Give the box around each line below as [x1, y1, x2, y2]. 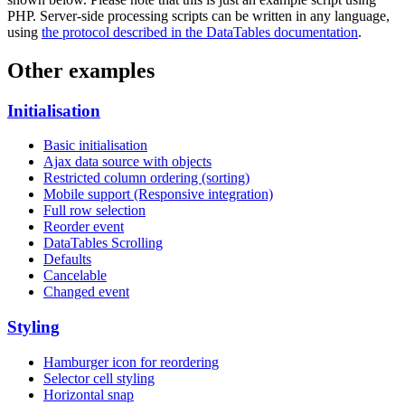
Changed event [43, 284, 129, 300]
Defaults [43, 251, 91, 268]
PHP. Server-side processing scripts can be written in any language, [7, 7, 390, 24]
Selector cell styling [43, 370, 155, 386]
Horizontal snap [43, 386, 134, 402]
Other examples [7, 58, 155, 82]
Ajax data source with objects [43, 154, 212, 170]
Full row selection [43, 202, 146, 219]
